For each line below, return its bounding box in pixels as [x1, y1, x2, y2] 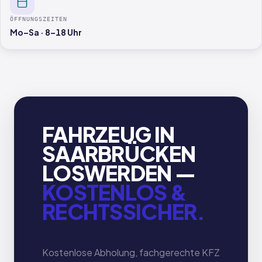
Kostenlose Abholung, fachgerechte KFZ [42, 246, 220, 258]
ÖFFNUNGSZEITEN [10, 16, 67, 22]
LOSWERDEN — [42, 160, 196, 186]
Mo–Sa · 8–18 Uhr [10, 27, 82, 37]
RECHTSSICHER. [42, 198, 205, 225]
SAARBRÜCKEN [42, 140, 196, 167]
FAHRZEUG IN [42, 121, 175, 147]
